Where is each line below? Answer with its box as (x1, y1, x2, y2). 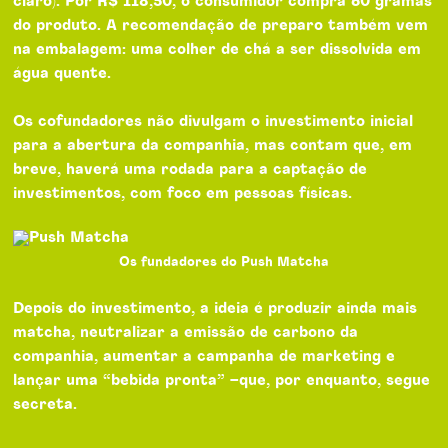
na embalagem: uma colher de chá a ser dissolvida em (13, 42, 422, 57)
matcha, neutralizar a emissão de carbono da (13, 324, 359, 340)
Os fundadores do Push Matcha (119, 255, 329, 269)
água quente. (13, 66, 112, 81)
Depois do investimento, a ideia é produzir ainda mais (13, 300, 418, 316)
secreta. (13, 396, 83, 412)
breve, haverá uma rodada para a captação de (13, 162, 368, 177)
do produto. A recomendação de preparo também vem (13, 18, 429, 33)
